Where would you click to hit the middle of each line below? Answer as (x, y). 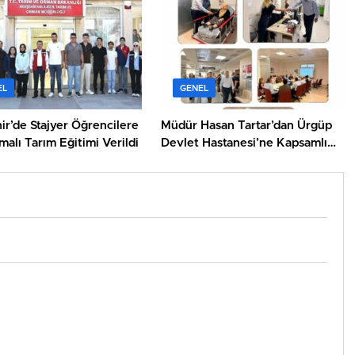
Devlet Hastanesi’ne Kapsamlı (244, 143)
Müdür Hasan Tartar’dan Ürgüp (247, 126)
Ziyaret (181, 161)
